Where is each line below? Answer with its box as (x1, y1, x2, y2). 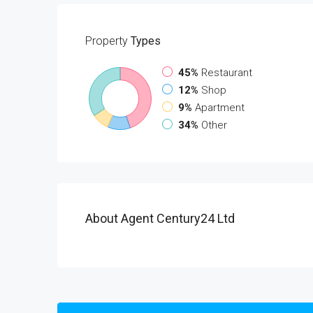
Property (85, 34, 128, 48)
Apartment (195, 101, 245, 114)
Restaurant (201, 66, 252, 79)
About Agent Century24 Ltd (85, 210, 235, 226)
